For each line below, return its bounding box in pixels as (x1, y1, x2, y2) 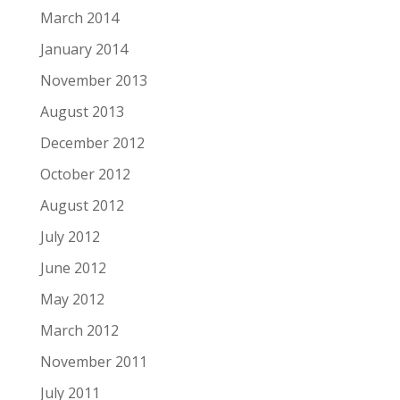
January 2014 (39, 39, 128, 59)
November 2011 (39, 352, 147, 371)
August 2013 (39, 102, 124, 121)
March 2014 (39, 8, 119, 28)
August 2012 (39, 196, 124, 215)
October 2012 (39, 164, 130, 184)
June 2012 (39, 258, 106, 278)
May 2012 (39, 289, 104, 309)
